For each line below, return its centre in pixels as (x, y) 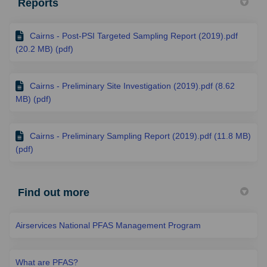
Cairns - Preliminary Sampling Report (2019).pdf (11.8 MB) (140, 136)
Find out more (54, 193)
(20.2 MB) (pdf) (44, 49)
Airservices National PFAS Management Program (108, 226)
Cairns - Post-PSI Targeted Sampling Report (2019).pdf (134, 36)
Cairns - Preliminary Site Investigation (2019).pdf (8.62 (132, 86)
